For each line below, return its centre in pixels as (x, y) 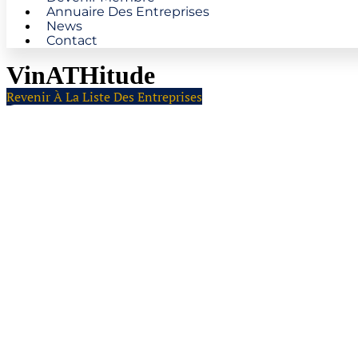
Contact (72, 40)
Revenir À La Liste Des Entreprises (104, 97)
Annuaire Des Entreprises (128, 12)
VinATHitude (81, 75)
